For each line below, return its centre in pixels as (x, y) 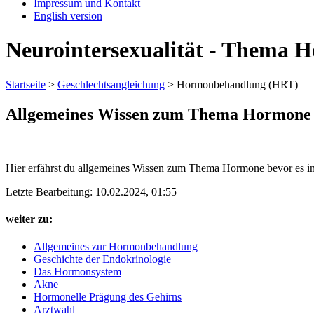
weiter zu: (29, 219)
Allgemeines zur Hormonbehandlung (116, 247)
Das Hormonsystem (77, 272)
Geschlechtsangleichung (111, 84)
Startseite (26, 84)
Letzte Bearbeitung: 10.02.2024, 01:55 (91, 191)
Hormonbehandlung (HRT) (237, 84)
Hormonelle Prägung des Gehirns (108, 297)
